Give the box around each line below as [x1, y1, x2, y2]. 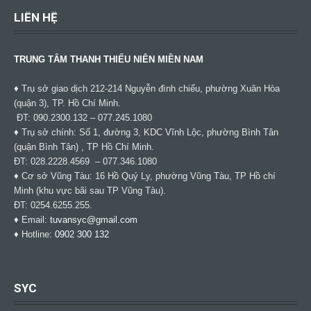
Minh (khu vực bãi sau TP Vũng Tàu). [14, 185, 166, 196]
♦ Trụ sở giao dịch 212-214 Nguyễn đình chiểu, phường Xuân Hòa [14, 83, 280, 94]
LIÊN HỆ [14, 10, 58, 24]
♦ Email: [14, 215, 50, 225]
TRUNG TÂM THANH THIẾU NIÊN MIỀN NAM [14, 54, 203, 65]
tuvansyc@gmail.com [50, 215, 137, 225]
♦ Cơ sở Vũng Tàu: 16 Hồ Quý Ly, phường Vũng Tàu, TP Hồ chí [14, 171, 276, 181]
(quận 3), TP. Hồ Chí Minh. [14, 98, 121, 108]
